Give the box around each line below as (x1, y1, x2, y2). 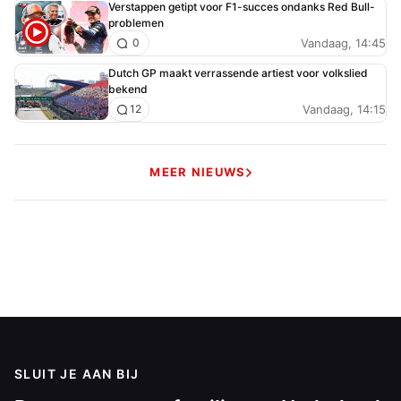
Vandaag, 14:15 (303, 101, 386, 116)
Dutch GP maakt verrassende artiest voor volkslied (108, 66, 368, 81)
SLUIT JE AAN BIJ (14, 366, 140, 382)
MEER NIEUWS (149, 165, 246, 180)
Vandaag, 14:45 (301, 35, 386, 50)
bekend (108, 82, 148, 97)
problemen (108, 16, 164, 30)
